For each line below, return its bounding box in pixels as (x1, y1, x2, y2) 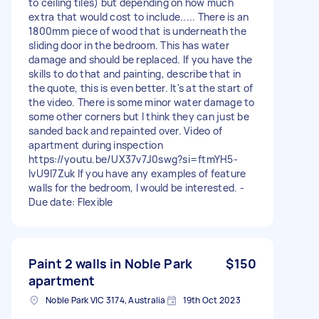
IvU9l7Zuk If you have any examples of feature (28, 166, 246, 180)
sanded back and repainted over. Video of (28, 123, 222, 137)
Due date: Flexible (28, 194, 113, 209)
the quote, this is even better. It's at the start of (28, 80, 253, 95)
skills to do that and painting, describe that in (28, 66, 241, 80)
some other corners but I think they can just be (28, 109, 249, 123)
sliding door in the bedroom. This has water (28, 38, 229, 52)
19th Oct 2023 (182, 293, 241, 306)
